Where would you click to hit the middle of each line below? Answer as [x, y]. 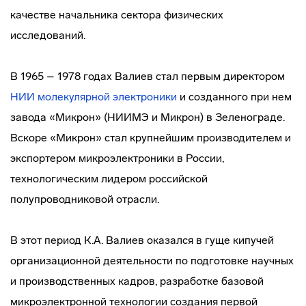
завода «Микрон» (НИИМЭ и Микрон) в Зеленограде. [148, 117]
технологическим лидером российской [109, 179]
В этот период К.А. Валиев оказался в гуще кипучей [142, 240]
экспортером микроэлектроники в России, [117, 158]
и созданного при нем [234, 97]
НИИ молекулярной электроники [94, 97]
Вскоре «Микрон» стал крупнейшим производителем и [151, 138]
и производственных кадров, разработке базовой [137, 281]
